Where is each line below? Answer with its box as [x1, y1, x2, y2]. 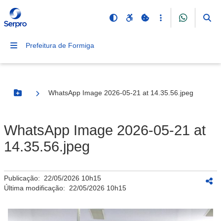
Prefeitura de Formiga [26, 41, 94, 49]
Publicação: [4, 174, 44, 182]
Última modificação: [4, 184, 69, 192]
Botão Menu [17, 93, 58, 101]
